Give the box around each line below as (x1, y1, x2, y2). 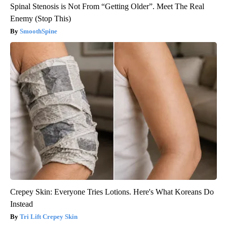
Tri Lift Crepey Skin (20, 212, 78, 220)
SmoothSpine (20, 27, 57, 35)
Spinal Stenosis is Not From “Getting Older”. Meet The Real (10, 2, 204, 11)
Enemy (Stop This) (10, 14, 71, 23)
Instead (10, 199, 33, 208)
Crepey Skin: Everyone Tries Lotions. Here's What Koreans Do (10, 187, 214, 196)
